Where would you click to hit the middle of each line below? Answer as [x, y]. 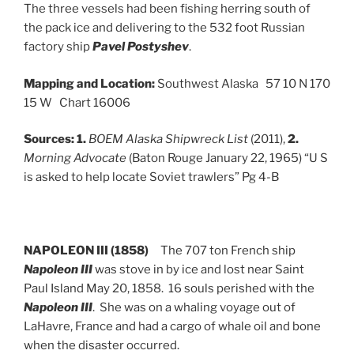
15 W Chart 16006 [77, 102]
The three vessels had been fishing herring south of [167, 9]
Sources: [49, 139]
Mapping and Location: [89, 83]
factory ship [58, 47]
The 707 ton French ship [228, 250]
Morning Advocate [75, 158]
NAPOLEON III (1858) [92, 250]
